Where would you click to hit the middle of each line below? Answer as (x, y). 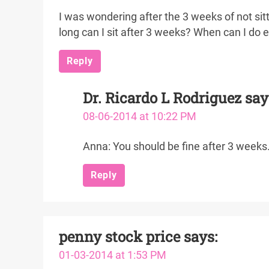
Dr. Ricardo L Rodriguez (162, 98)
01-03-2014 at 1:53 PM (113, 255)
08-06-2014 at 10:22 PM (140, 116)
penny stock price (119, 237)
